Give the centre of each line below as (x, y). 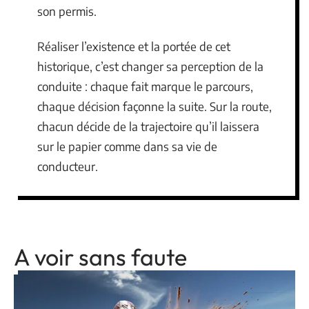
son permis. (67, 11)
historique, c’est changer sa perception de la (150, 67)
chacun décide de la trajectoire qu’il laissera (148, 127)
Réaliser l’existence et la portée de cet (134, 47)
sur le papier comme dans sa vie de (127, 147)
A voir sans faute (100, 257)
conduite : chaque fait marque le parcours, (145, 87)
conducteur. (68, 167)
